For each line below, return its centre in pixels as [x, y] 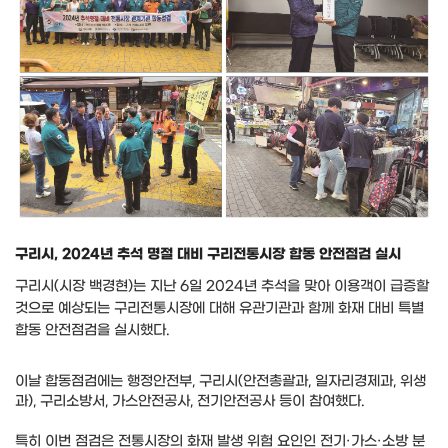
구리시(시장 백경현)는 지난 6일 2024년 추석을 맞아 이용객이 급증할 [222, 286]
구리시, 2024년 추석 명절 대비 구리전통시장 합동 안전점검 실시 [208, 254]
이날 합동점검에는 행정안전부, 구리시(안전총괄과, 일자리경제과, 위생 [220, 381]
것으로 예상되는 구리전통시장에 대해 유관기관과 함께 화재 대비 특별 [219, 308]
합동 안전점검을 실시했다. [94, 330]
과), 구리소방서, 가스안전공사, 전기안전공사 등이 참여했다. [190, 401]
